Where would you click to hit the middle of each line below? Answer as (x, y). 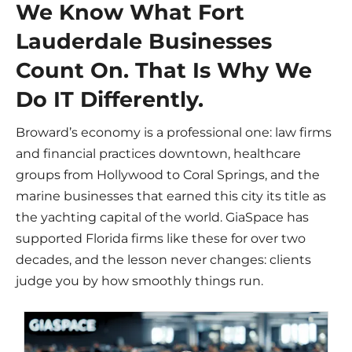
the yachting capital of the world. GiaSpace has (162, 218)
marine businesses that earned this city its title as (171, 196)
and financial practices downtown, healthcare (158, 154)
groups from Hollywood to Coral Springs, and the (168, 175)
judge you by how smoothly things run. (139, 281)
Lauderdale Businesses (144, 42)
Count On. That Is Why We (164, 71)
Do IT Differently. (110, 100)
